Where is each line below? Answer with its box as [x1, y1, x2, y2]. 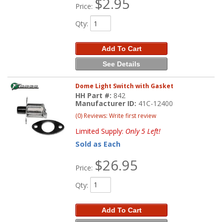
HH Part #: [75, 90, 114, 100]
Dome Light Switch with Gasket [75, 81, 174, 90]
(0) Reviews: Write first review [75, 111, 157, 120]
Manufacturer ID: [75, 98, 139, 108]
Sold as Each [75, 139, 121, 149]
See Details [103, 60, 141, 68]
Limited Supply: [75, 126, 126, 136]
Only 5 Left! [125, 126, 161, 136]
